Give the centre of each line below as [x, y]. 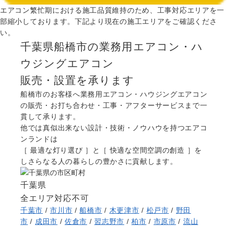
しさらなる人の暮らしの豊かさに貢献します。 [99, 162]
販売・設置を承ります [78, 80]
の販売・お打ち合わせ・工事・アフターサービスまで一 [114, 106]
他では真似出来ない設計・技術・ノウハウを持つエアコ [114, 128]
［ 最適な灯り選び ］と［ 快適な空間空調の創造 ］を [111, 150]
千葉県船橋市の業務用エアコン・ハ [112, 47]
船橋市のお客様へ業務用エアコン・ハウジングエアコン [114, 94]
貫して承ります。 [50, 117]
